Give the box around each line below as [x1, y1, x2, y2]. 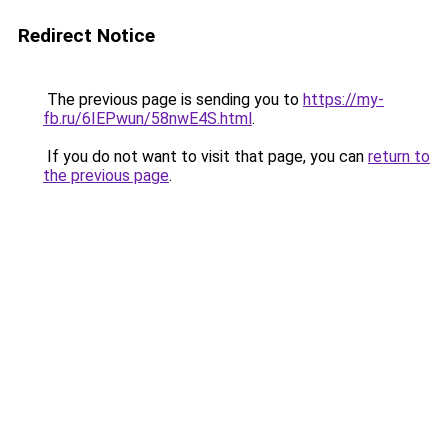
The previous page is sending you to [43, 90, 303, 109]
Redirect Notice [18, 24, 155, 47]
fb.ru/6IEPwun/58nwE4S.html [43, 109, 252, 128]
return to [368, 147, 430, 166]
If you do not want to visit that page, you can [43, 147, 368, 166]
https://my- [303, 90, 384, 109]
